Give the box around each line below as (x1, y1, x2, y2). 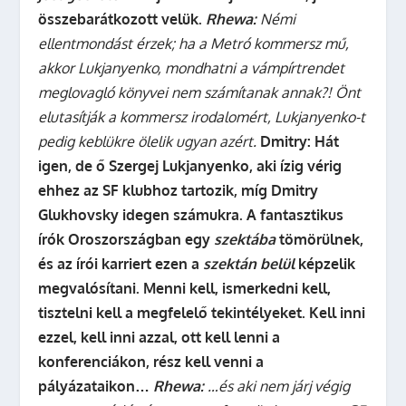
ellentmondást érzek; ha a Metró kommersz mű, (38, 34, 350, 53)
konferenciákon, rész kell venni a (38, 353, 265, 371)
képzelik (295, 255, 356, 273)
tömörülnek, (275, 230, 364, 248)
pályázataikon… (38, 377, 150, 395)
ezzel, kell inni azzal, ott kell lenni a (38, 328, 281, 346)
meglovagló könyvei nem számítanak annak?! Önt (38, 83, 362, 101)
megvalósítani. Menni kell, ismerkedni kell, (38, 279, 332, 297)
